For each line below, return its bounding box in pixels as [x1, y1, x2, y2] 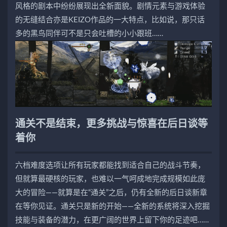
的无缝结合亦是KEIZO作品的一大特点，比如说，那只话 [15, 16, 205, 24]
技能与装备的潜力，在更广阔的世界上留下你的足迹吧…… [15, 216, 209, 224]
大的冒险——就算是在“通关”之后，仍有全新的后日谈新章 [15, 189, 207, 197]
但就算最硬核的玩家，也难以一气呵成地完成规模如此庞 [15, 175, 205, 183]
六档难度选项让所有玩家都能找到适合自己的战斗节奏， [15, 162, 205, 170]
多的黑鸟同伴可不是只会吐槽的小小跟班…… [15, 29, 163, 37]
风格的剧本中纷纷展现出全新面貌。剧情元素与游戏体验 [15, 2, 205, 10]
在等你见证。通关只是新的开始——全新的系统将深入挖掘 [15, 203, 210, 211]
